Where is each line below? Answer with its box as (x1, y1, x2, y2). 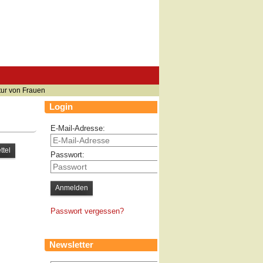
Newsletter (49, 240, 93, 249)
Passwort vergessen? (50, 207, 124, 215)
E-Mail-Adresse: (50, 124, 105, 133)
